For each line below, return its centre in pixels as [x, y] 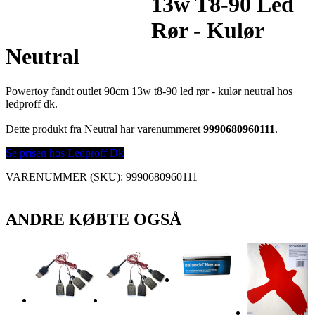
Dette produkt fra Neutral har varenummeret [104, 129]
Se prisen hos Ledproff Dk [65, 153]
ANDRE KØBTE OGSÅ [94, 219]
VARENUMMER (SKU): [66, 176]
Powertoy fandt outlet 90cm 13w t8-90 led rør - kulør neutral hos [149, 91]
